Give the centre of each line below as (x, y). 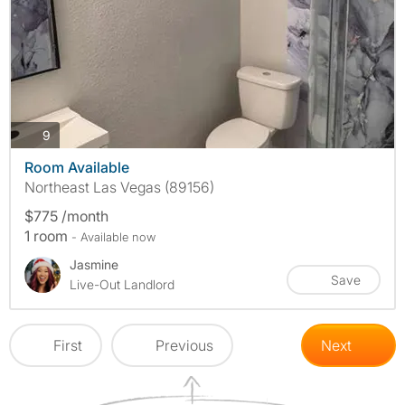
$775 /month (66, 217)
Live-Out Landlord (122, 285)
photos (70, 134)
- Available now (113, 237)
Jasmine (94, 265)
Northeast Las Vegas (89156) (119, 188)
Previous (184, 346)
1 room (48, 236)
